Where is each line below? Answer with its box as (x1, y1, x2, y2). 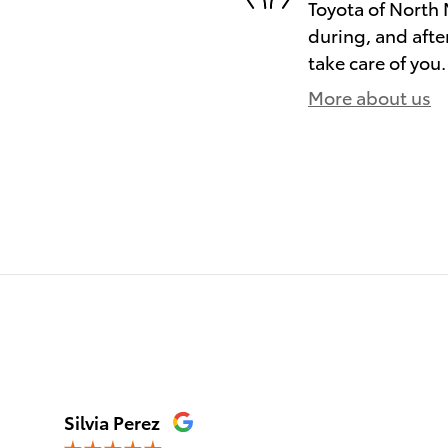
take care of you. (308, 48, 446, 74)
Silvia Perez (64, 408, 160, 434)
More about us (308, 83, 431, 109)
